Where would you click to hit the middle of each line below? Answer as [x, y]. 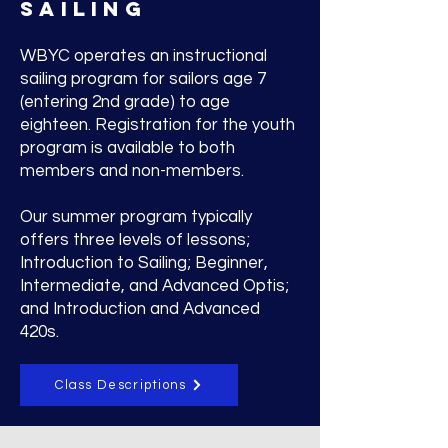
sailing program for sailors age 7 [143, 79]
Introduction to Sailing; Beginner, [144, 263]
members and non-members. [132, 171]
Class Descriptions [121, 385]
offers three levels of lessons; [135, 240]
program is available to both [127, 148]
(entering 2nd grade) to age [125, 102]
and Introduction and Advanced [140, 309]
